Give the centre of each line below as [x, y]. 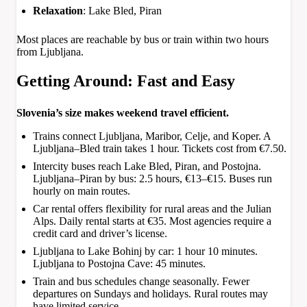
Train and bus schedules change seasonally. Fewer [141, 282]
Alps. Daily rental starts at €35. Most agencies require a [152, 221]
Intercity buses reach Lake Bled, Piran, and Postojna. [147, 167]
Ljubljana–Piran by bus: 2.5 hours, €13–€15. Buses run [152, 179]
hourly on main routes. [82, 191]
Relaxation [58, 11]
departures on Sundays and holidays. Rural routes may [150, 294]
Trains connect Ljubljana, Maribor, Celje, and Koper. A [152, 136]
